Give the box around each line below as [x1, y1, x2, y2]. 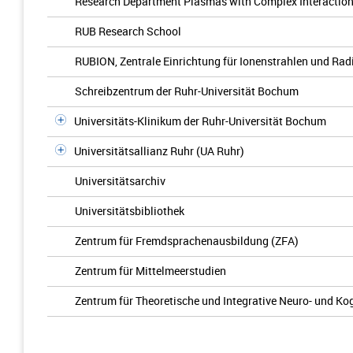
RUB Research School [75, 24, 181, 39]
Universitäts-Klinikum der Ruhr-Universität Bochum [74, 113, 326, 128]
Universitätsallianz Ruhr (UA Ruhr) [74, 143, 244, 158]
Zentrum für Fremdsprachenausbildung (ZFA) [75, 233, 299, 248]
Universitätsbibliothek [75, 203, 184, 218]
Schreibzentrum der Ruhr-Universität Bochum [75, 84, 299, 98]
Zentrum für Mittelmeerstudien [75, 263, 226, 278]
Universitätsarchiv [75, 173, 165, 188]
